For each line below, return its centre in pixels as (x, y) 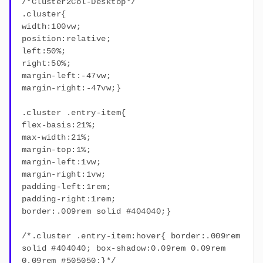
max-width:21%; (56, 138)
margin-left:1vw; (61, 162)
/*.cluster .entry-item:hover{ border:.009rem (131, 236)
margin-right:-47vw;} (71, 88)
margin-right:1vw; (64, 175)
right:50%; (46, 64)
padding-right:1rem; (69, 199)
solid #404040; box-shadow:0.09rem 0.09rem (124, 249)
